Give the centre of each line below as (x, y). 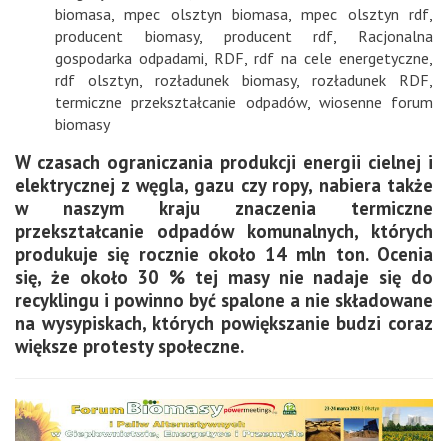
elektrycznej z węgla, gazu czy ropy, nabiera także (224, 184)
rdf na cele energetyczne (341, 57)
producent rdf (278, 35)
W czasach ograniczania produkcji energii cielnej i (224, 161)
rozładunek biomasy (225, 79)
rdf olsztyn (97, 79)
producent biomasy (127, 35)
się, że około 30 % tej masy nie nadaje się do (224, 276)
